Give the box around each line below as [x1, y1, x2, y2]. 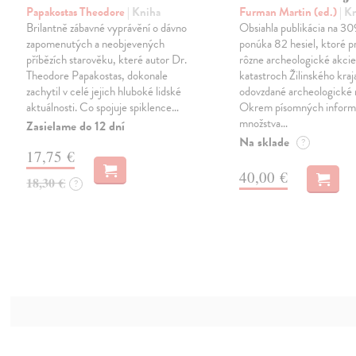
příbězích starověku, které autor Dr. [26, 50, 188, 68]
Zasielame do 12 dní [26, 116, 126, 136]
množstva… [239, 114, 288, 132]
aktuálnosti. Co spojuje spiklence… [26, 98, 180, 116]
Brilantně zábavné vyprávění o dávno [26, 18, 188, 37]
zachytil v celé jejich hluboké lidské [26, 82, 182, 100]
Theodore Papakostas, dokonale [26, 66, 168, 84]
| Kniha [127, 2, 161, 21]
